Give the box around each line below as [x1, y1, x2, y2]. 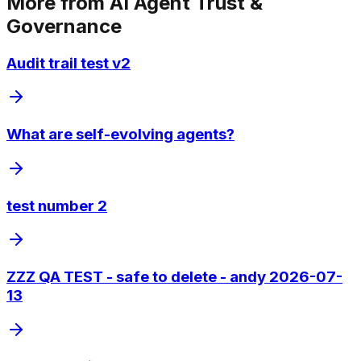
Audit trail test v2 [6, 53, 131, 73]
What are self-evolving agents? [6, 125, 234, 144]
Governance [6, 14, 122, 38]
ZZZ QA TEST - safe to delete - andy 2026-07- [6, 268, 342, 286]
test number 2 [6, 196, 107, 215]
